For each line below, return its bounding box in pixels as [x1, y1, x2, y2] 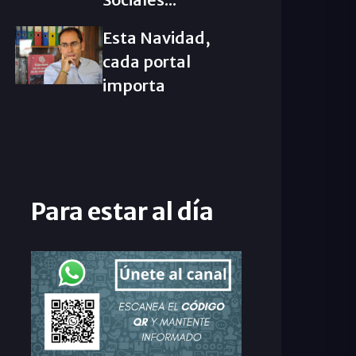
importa [102, 75, 165, 95]
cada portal [102, 52, 191, 72]
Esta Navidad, [102, 28, 211, 48]
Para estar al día [30, 196, 214, 226]
